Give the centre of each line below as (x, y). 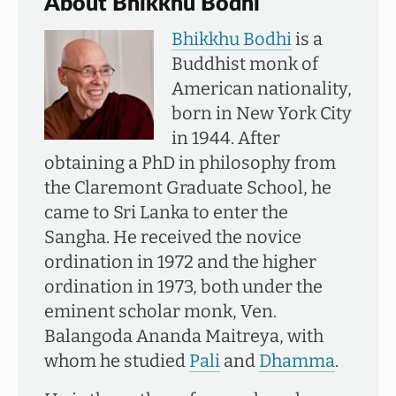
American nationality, (262, 88)
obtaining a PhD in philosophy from (190, 163)
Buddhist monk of (245, 64)
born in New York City (262, 113)
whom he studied (117, 361)
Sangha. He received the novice (173, 237)
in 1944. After (226, 138)
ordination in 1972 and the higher (180, 262)
